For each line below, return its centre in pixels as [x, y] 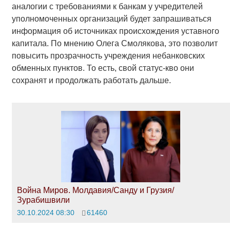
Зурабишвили [43, 200]
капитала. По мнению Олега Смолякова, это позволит [114, 43]
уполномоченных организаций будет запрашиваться [111, 18]
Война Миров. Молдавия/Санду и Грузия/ [95, 190]
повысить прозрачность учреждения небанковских [108, 55]
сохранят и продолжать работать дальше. [91, 80]
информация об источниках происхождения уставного [115, 31]
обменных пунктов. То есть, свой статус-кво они [103, 68]
